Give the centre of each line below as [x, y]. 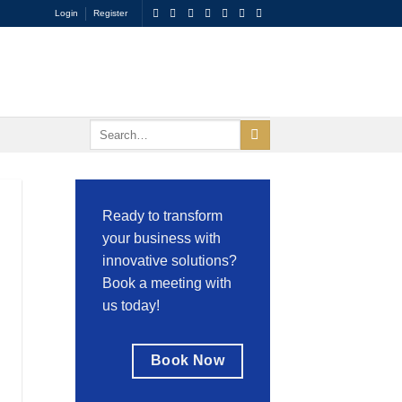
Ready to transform [162, 216]
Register [111, 13]
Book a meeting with [166, 283]
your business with [161, 238]
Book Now [188, 360]
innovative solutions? [169, 261]
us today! [131, 306]
